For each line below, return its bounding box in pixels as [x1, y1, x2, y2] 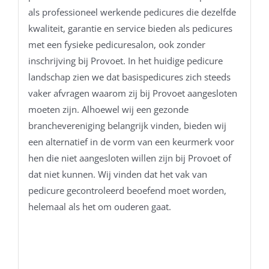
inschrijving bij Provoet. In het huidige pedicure [28, 55, 223, 67]
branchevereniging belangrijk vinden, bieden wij [28, 119, 226, 132]
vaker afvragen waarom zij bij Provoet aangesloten [28, 87, 237, 100]
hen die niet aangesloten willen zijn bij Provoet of [28, 152, 231, 165]
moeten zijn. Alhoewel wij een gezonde [28, 103, 189, 116]
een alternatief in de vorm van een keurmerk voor [28, 136, 234, 148]
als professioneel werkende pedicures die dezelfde [28, 6, 236, 19]
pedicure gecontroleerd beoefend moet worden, [28, 184, 226, 197]
